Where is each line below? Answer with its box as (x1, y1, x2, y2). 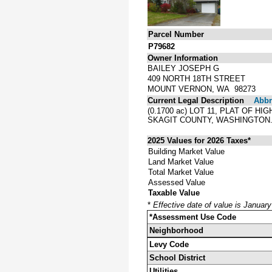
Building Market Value (148, 146, 225, 156)
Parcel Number (148, 29, 204, 39)
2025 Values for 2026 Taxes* (148, 135, 251, 145)
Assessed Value (148, 177, 205, 187)
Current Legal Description (148, 95, 244, 105)
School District (149, 253, 205, 262)
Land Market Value (148, 157, 214, 166)
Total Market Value (148, 167, 214, 177)
